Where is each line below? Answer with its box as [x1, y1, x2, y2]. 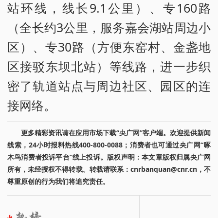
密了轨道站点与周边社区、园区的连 [7, 77, 211, 94]
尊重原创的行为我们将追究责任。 [7, 177, 109, 186]
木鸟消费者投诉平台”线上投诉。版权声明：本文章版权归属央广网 [7, 152, 211, 162]
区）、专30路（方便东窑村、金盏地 [7, 38, 211, 55]
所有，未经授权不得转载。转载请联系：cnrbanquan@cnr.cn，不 [7, 164, 211, 174]
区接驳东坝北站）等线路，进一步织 [7, 58, 211, 75]
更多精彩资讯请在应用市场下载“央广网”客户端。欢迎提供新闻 [21, 128, 211, 138]
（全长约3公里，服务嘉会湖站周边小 [7, 19, 211, 36]
